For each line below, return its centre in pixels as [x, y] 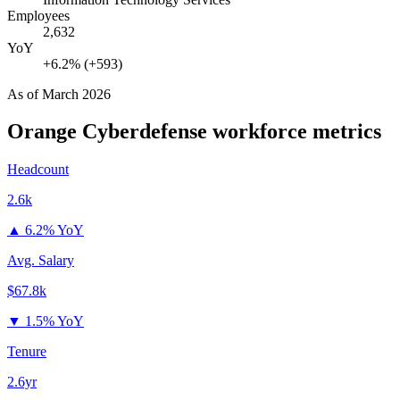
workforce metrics [294, 132]
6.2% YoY [54, 230]
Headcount [38, 170]
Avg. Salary [41, 261]
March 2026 [76, 94]
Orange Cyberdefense [107, 132]
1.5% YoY [54, 321]
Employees [38, 15]
